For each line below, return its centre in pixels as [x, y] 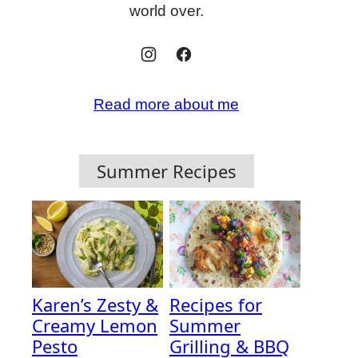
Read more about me [166, 104]
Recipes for [216, 305]
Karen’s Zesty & [95, 305]
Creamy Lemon [95, 326]
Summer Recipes [166, 171]
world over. [166, 11]
